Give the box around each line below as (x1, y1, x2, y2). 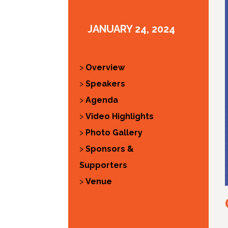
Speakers (85, 78, 125, 89)
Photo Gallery (85, 127, 142, 137)
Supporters (79, 160, 129, 170)
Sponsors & (85, 144, 134, 154)
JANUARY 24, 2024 (88, 22, 176, 35)
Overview (85, 62, 125, 72)
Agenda (85, 95, 118, 105)
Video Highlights (85, 111, 154, 121)
